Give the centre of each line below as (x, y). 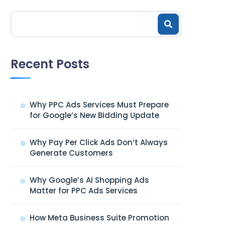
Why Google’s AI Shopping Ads (89, 180)
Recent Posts (50, 64)
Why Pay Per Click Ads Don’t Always (99, 142)
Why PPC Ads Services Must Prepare (99, 105)
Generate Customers (71, 153)
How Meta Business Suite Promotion (99, 218)
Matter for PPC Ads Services (84, 191)
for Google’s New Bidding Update (94, 115)
